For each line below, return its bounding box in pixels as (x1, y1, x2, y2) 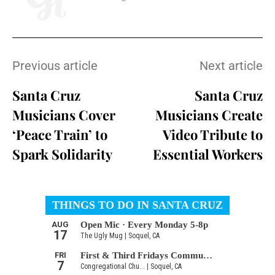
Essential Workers (152, 144, 263, 163)
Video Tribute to (162, 125, 263, 144)
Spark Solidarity (12, 144, 112, 163)
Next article (199, 58, 263, 73)
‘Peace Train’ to (12, 125, 107, 144)
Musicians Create (155, 105, 263, 124)
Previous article (12, 58, 98, 73)
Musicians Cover (12, 105, 115, 124)
